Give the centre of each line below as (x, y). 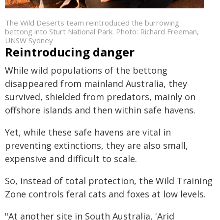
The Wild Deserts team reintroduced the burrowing (92, 23)
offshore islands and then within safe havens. (100, 110)
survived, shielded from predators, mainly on (100, 97)
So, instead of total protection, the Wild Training (109, 181)
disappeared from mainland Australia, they (96, 83)
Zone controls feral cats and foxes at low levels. (105, 194)
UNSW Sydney (29, 40)
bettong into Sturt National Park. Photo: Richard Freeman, (102, 31)
